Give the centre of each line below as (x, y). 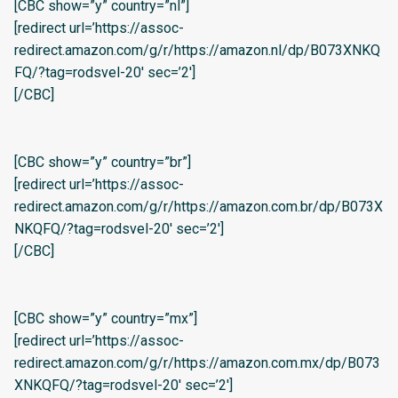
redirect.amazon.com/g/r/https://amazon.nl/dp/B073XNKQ (197, 50)
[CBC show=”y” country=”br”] (103, 162)
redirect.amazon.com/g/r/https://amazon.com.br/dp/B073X (199, 206)
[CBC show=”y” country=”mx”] (106, 318)
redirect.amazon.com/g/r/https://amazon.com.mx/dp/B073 (197, 362)
